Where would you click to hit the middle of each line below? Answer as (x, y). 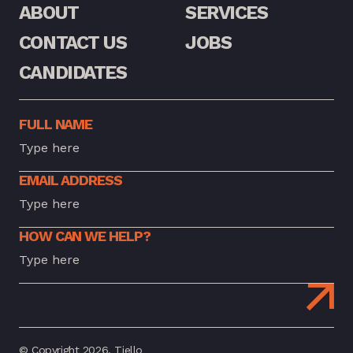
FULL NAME (56, 124)
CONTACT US (72, 42)
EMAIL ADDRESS (70, 180)
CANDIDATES (72, 72)
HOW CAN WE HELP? (84, 236)
